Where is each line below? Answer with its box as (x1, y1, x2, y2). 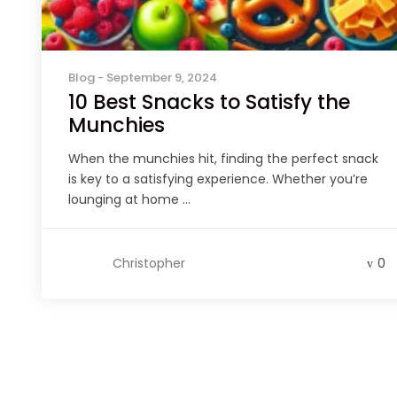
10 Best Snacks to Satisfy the (68, 88, 350, 117)
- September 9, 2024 (95, 69, 217, 87)
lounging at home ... (68, 191, 191, 209)
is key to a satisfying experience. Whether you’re (68, 170, 368, 189)
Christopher (113, 253, 185, 272)
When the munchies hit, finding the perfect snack (68, 150, 378, 168)
